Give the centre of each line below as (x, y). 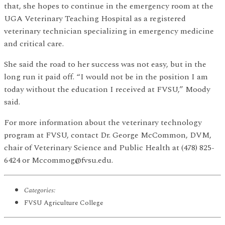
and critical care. (34, 43)
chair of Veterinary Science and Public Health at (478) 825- (109, 147)
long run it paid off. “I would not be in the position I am (106, 77)
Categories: (40, 190)
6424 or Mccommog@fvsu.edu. (59, 160)
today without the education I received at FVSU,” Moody (107, 89)
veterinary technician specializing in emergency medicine (109, 31)
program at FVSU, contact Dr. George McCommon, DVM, (108, 135)
